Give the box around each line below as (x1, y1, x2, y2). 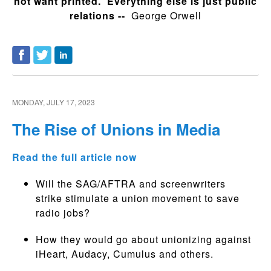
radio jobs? (35, 206, 90, 220)
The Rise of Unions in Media (12, 117, 220, 140)
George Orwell (131, 8, 201, 22)
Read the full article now (12, 150, 137, 164)
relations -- (70, 8, 131, 22)
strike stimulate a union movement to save (35, 191, 240, 205)
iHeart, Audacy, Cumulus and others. (35, 247, 214, 261)
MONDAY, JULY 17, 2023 (12, 96, 95, 107)
